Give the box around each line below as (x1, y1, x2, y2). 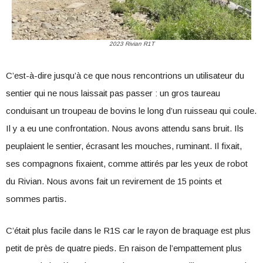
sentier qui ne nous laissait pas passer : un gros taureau (6, 88, 220, 98)
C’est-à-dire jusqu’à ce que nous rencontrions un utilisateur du (6, 70, 244, 80)
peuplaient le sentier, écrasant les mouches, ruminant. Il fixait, (6, 141, 242, 151)
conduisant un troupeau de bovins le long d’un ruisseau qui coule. (6, 106, 257, 116)
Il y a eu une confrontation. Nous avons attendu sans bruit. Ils (6, 123, 244, 133)
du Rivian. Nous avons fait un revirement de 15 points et (6, 176, 222, 186)
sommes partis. (6, 194, 66, 204)
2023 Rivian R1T (109, 41, 154, 47)
